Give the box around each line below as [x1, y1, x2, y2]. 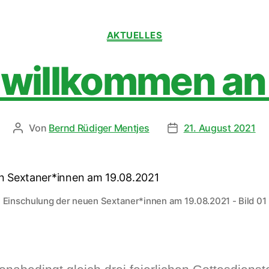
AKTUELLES [106, 29, 163, 41]
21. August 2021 [183, 122, 256, 134]
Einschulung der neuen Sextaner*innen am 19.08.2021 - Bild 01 [2, 195, 267, 207]
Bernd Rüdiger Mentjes [49, 122, 150, 134]
